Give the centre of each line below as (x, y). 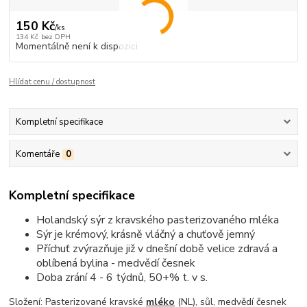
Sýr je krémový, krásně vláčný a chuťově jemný (146, 234)
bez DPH (56, 37)
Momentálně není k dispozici (76, 47)
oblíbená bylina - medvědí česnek (116, 263)
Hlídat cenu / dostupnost (52, 82)
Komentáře (37, 155)
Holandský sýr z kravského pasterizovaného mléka (158, 220)
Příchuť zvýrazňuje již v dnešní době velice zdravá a (157, 248)
